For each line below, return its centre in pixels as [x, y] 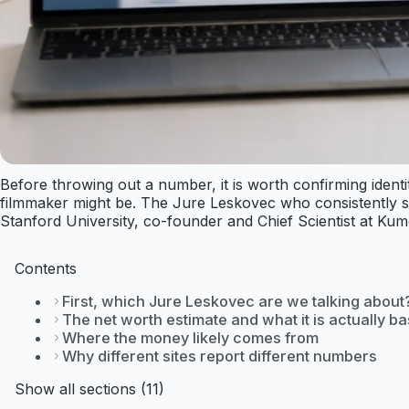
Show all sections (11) [89, 389]
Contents [46, 269]
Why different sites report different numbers [220, 357]
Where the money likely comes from [190, 338]
